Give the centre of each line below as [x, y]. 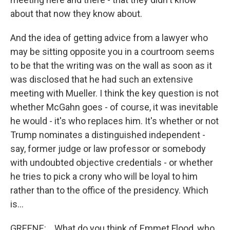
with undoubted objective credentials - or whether [112, 162]
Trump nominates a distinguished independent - [108, 135]
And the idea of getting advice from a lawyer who [109, 38]
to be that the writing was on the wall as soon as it [111, 65]
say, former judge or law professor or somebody [108, 149]
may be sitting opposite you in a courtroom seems [112, 52]
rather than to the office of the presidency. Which [109, 190]
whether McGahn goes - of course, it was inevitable [114, 107]
